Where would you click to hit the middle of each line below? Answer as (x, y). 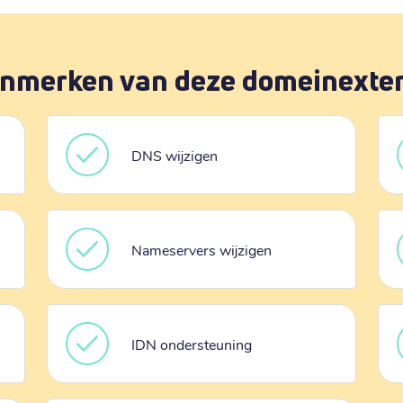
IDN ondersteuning (191, 344)
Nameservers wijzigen (201, 249)
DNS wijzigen (174, 155)
